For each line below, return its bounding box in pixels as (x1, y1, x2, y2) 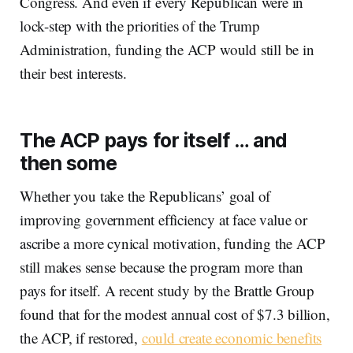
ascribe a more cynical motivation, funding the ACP (20, 232, 325, 253)
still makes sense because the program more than (20, 256, 304, 277)
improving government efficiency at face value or (20, 209, 307, 229)
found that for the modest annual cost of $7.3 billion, (20, 303, 330, 324)
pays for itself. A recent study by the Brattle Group (20, 280, 315, 300)
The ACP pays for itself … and (20, 128, 288, 152)
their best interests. (20, 62, 128, 83)
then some (20, 150, 117, 175)
